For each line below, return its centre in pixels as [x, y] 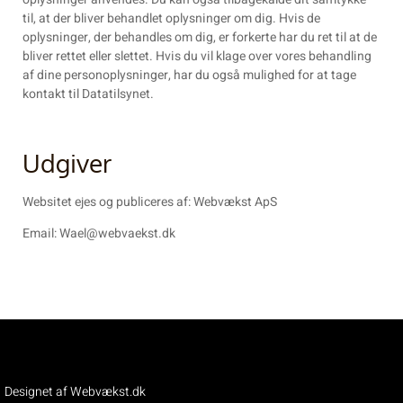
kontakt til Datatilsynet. [88, 94]
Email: [41, 234]
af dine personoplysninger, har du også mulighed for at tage [189, 76]
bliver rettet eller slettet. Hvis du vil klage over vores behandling [197, 57]
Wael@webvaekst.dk [117, 234]
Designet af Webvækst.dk [75, 391]
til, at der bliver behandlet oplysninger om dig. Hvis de [171, 19]
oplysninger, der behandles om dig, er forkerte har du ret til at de [200, 38]
